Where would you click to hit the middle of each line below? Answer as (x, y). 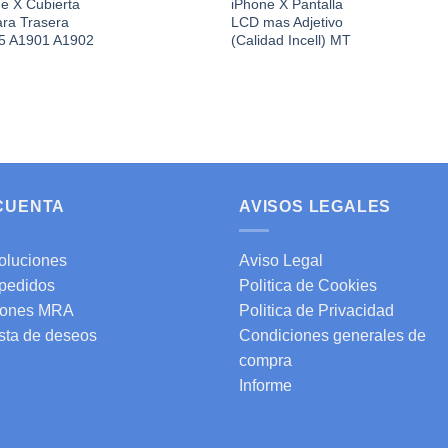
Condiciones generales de (332, 336)
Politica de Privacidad (316, 311)
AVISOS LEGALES (315, 206)
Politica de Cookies (308, 286)
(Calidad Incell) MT (291, 40)
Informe (265, 386)
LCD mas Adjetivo (287, 22)
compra (265, 361)
